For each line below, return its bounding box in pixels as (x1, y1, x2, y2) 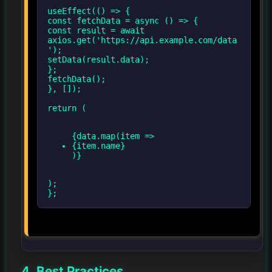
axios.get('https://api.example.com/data (47, 35, 237, 45)
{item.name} (72, 140, 125, 151)
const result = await (47, 25, 144, 35)
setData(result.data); (47, 54, 149, 64)
